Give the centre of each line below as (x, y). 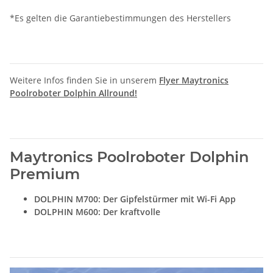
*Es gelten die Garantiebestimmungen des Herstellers (120, 18)
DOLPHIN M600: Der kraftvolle (97, 211)
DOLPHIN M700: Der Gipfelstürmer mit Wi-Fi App (135, 199)
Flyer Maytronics (194, 80)
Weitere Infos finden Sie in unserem (84, 80)
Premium (45, 174)
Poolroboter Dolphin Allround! (73, 93)
